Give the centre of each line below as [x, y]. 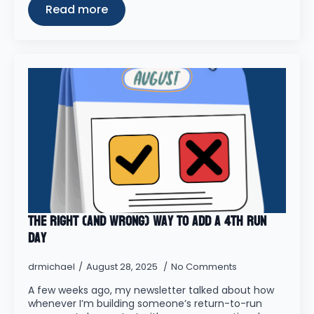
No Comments [204, 267]
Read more [77, 9]
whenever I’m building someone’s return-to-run [145, 303]
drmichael [52, 267]
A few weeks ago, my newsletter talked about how [151, 290]
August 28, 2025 [123, 267]
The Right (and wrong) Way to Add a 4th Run [147, 221]
